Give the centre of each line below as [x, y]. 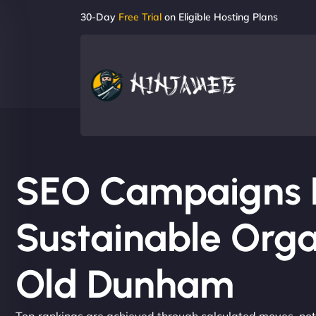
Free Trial [140, 17]
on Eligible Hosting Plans [220, 17]
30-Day [99, 17]
